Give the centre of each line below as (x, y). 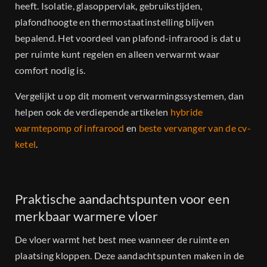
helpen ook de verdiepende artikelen (93, 112)
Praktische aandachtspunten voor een (122, 199)
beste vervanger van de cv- (195, 128)
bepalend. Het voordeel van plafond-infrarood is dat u (128, 38)
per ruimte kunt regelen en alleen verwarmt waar (117, 54)
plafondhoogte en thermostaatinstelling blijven (115, 22)
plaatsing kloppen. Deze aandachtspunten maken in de (130, 256)
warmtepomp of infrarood (70, 128)
